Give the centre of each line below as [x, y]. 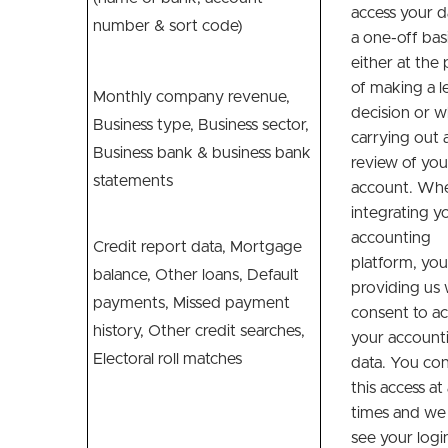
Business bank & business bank [202, 153]
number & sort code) [168, 26]
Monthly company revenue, [191, 97]
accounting [391, 238]
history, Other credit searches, [199, 331]
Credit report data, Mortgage [197, 247]
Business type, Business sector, [201, 125]
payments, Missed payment [191, 303]
